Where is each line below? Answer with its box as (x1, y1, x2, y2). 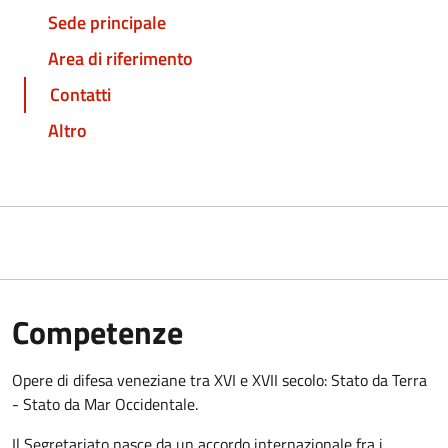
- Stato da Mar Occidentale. (12, 392, 198, 417)
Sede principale (48, 9, 166, 37)
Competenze (12, 308, 183, 357)
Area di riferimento (48, 45, 193, 73)
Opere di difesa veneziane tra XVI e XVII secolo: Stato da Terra (12, 368, 427, 393)
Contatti (50, 80, 111, 108)
